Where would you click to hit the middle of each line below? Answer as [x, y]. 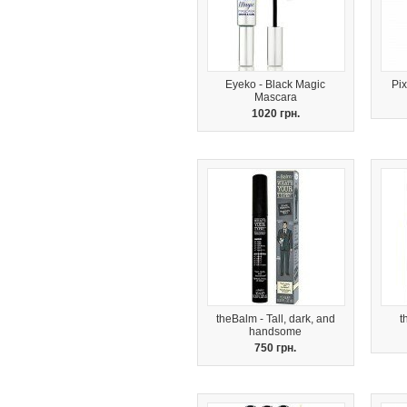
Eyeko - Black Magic [276, 84]
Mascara [276, 97]
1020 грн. [276, 114]
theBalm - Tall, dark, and [276, 319]
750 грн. [276, 348]
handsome [276, 332]
